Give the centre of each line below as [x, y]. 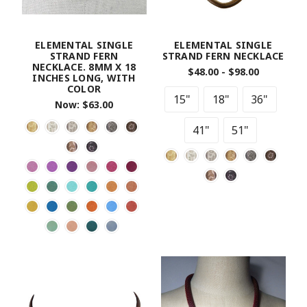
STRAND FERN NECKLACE [223, 56]
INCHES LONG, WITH [84, 77]
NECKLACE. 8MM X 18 [84, 66]
